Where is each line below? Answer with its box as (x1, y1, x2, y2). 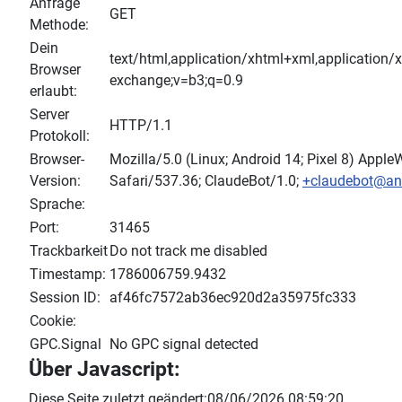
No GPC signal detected (109, 336, 258, 354)
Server (30, 106, 69, 124)
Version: (30, 172, 81, 190)
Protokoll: (30, 127, 90, 145)
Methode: (30, 16, 89, 34)
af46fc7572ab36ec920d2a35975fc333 (109, 289, 356, 307)
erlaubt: (30, 83, 77, 100)
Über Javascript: (29, 356, 179, 382)
